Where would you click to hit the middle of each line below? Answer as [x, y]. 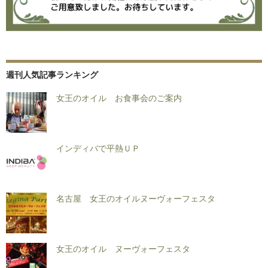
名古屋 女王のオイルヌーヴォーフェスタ [136, 198]
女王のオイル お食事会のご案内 [119, 97]
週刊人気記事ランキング [52, 74]
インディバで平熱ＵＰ [98, 147]
